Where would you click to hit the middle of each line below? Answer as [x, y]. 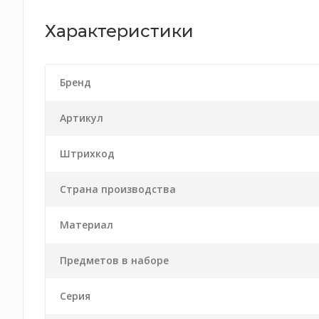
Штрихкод [87, 153]
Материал [87, 225]
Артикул [82, 118]
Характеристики [119, 31]
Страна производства [118, 189]
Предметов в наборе [114, 260]
